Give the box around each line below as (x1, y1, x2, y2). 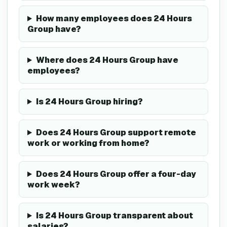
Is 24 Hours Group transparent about (35, 210, 193, 221)
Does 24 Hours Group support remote (35, 127, 196, 138)
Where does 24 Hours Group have (35, 55, 178, 65)
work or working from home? (27, 138, 149, 148)
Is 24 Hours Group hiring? (35, 96, 143, 107)
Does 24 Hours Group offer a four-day (35, 169, 196, 179)
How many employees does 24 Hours (35, 13, 192, 24)
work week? (27, 179, 80, 190)
